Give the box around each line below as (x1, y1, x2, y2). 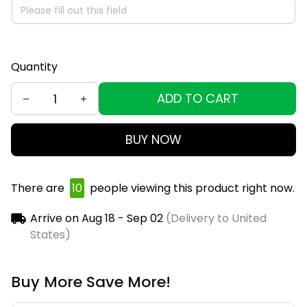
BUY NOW (125, 131, 182, 149)
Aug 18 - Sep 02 (81, 210, 163, 227)
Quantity (11, 59, 58, 75)
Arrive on (29, 210, 79, 227)
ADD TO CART (156, 90, 238, 108)
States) (29, 227, 71, 243)
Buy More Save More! (11, 271, 171, 293)
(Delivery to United (162, 210, 267, 227)
